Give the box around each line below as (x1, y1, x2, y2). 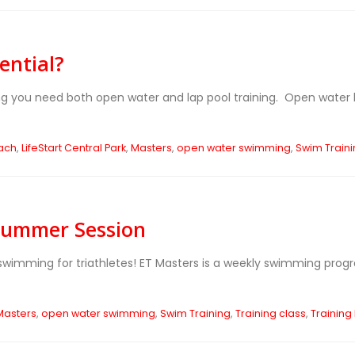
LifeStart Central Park (21, 141, 126, 155)
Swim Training (159, 307, 231, 320)
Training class (235, 307, 306, 320)
